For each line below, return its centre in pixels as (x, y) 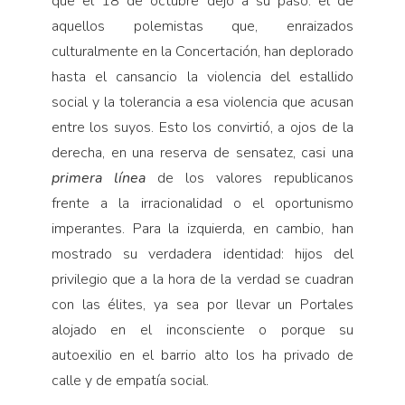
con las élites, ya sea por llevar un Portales (202, 304)
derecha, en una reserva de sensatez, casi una (202, 152)
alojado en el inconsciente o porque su (202, 330)
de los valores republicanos (250, 178)
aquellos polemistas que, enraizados (202, 26)
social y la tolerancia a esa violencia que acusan (202, 102)
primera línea (98, 178)
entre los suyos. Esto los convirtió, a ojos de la (202, 127)
